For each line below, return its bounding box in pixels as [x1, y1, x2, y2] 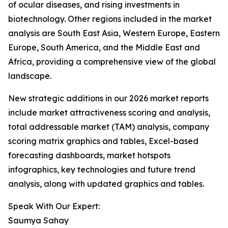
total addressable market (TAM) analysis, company [8, 122, 209, 132]
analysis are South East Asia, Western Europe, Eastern [8, 28, 220, 39]
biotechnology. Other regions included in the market [8, 14, 212, 24]
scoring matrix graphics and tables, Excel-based [8, 136, 198, 147]
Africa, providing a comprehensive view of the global [8, 56, 216, 67]
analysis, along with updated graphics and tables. [8, 179, 204, 189]
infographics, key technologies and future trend [8, 164, 195, 175]
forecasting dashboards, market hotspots [8, 150, 170, 161]
